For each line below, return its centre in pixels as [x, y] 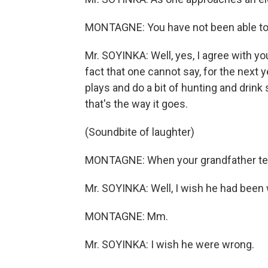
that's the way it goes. [136, 104]
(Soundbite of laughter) [140, 132]
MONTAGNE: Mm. [127, 216]
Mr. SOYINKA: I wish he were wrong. [170, 244]
